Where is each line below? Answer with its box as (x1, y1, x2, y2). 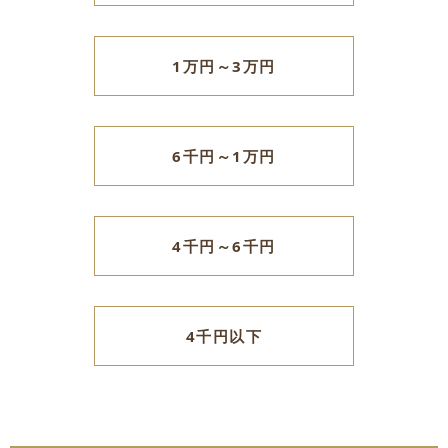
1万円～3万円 (172, 56, 276, 76)
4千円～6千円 (172, 236, 276, 256)
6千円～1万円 (172, 146, 276, 166)
